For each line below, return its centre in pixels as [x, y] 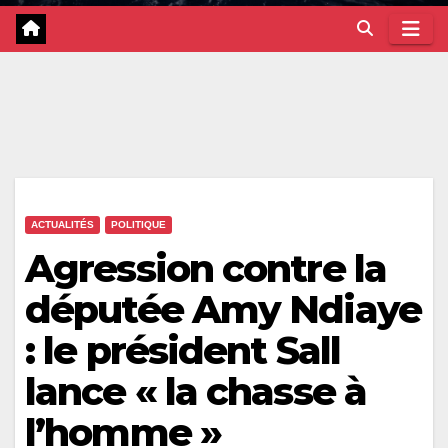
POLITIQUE [138, 224]
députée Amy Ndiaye [223, 309]
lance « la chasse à [195, 391]
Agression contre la [205, 268]
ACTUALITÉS [62, 224]
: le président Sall [182, 350]
